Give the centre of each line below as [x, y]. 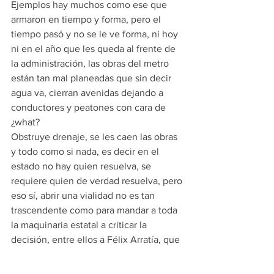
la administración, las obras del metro [91, 63]
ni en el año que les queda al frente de [94, 49]
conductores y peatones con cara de [90, 107]
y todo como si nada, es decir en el [86, 151]
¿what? [25, 122]
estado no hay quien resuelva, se [82, 166]
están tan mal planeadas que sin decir [92, 78]
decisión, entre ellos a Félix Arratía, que [97, 239]
